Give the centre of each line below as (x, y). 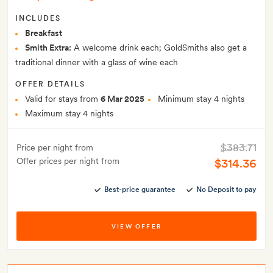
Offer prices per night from (68, 161)
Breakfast (44, 33)
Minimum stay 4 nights (201, 99)
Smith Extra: (48, 48)
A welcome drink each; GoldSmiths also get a (159, 48)
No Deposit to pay (226, 190)
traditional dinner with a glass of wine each (97, 62)
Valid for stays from (63, 99)
